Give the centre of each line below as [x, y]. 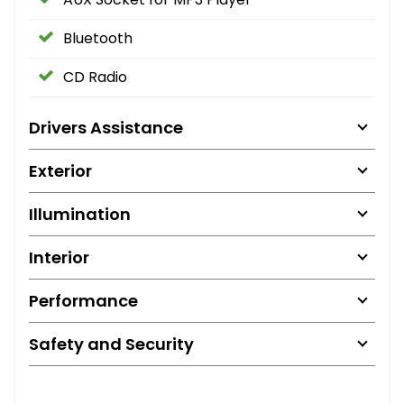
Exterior [60, 170]
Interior [59, 257]
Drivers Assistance [106, 127]
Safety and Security [111, 344]
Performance [83, 300]
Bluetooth [98, 38]
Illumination [80, 214]
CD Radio [95, 77]
